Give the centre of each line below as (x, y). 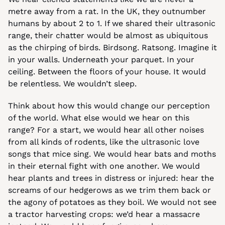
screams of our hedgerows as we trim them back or (109, 190)
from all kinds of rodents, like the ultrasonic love (104, 142)
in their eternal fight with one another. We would (104, 166)
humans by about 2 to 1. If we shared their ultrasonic (112, 23)
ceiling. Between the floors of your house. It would (107, 72)
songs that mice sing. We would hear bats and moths (112, 154)
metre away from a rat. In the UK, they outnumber (107, 11)
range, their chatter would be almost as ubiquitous (108, 35)
